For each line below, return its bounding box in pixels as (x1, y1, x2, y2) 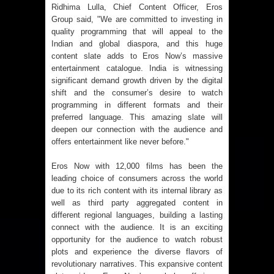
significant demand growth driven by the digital (51, 75, 223, 85)
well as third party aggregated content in (51, 198, 223, 207)
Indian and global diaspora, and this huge (51, 39, 223, 48)
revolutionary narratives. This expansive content (51, 259, 223, 268)
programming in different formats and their (51, 100, 223, 109)
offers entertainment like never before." (51, 136, 189, 146)
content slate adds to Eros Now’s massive (51, 51, 223, 61)
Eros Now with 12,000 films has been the (51, 161, 223, 171)
